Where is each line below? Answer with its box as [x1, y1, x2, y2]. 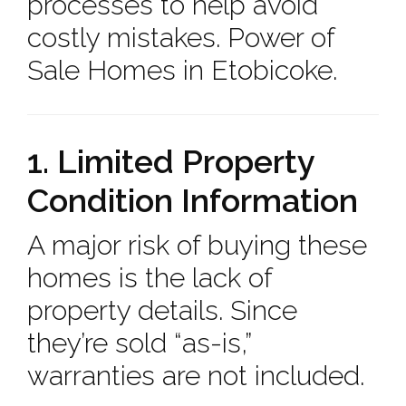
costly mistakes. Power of [27, 22, 334, 53]
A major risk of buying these [27, 229, 367, 261]
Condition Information [27, 181, 358, 219]
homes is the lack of [27, 262, 272, 294]
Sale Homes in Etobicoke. [27, 54, 337, 86]
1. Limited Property [27, 142, 314, 180]
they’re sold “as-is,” [27, 327, 251, 359]
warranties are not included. [27, 360, 364, 391]
